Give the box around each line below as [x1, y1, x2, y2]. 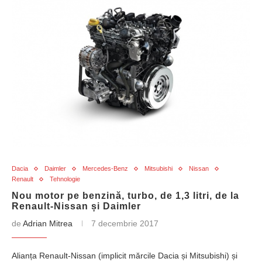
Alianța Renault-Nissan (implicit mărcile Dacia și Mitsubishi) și [12, 251, 237, 260]
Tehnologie [50, 175, 80, 182]
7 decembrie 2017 [91, 219, 158, 228]
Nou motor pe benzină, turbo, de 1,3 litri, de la [12, 191, 239, 201]
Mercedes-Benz [82, 165, 128, 172]
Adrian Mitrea [23, 219, 73, 228]
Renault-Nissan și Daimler [12, 201, 141, 211]
